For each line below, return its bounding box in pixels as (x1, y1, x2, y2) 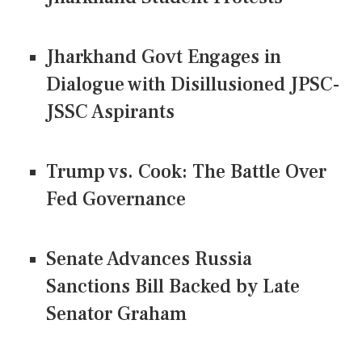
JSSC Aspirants (46, 99, 175, 124)
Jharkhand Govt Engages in (46, 44, 281, 69)
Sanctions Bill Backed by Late (46, 273, 300, 299)
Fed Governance (46, 186, 186, 212)
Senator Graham (46, 301, 187, 326)
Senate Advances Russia (46, 246, 252, 271)
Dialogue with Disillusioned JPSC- (46, 71, 339, 97)
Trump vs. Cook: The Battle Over (46, 158, 326, 184)
